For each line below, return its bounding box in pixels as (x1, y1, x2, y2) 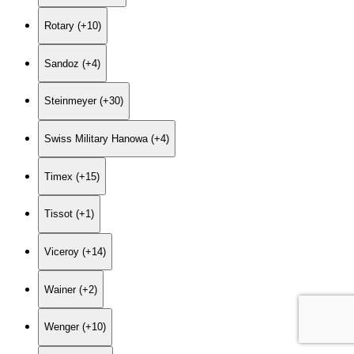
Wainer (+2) (44, 283, 97, 296)
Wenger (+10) (44, 321, 106, 333)
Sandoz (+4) (44, 57, 100, 70)
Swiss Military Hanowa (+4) (44, 132, 169, 145)
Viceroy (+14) (44, 245, 106, 258)
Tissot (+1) (44, 208, 94, 220)
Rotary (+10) (44, 20, 101, 32)
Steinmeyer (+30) (44, 95, 123, 107)
